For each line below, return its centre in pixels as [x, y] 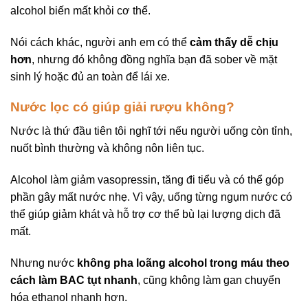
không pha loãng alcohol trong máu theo [183, 263]
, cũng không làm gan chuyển [209, 280]
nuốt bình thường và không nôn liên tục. [107, 148]
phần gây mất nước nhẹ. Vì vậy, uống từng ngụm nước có [151, 197]
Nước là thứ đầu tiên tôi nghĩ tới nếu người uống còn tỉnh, [151, 131]
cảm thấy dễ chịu [234, 42]
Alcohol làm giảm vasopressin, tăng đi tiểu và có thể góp [147, 179]
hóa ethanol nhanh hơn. [69, 297]
